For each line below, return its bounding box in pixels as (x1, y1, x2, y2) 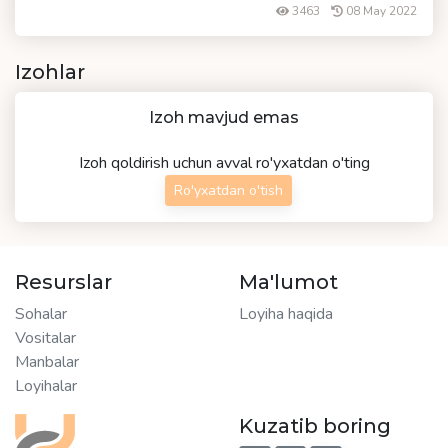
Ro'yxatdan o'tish (173, 181, 283, 200)
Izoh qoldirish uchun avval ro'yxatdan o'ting (78, 152, 370, 174)
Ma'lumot (239, 270, 338, 294)
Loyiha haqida (239, 303, 333, 325)
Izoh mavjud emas (149, 108, 299, 127)
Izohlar (15, 60, 85, 84)
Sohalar (15, 303, 67, 325)
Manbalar (15, 351, 79, 373)
